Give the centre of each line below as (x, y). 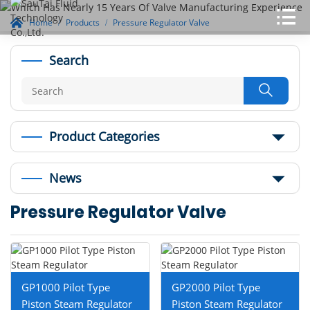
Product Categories (104, 136)
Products (83, 22)
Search (69, 60)
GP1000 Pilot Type (66, 287)
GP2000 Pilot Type (216, 287)
